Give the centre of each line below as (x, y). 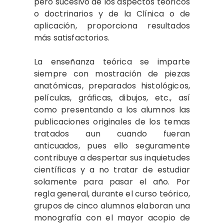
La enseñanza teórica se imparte (112, 62)
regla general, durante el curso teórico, (112, 194)
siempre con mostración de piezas (112, 74)
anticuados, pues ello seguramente (112, 146)
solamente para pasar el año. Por (112, 182)
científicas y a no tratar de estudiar (112, 170)
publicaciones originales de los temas (112, 122)
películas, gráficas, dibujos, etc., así (112, 98)
